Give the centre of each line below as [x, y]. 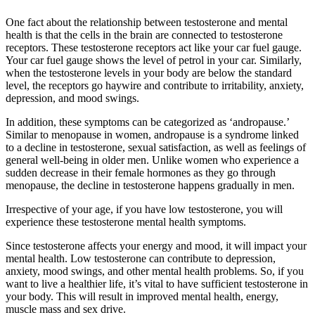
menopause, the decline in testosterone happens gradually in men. [150, 186]
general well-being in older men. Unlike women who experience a [152, 160]
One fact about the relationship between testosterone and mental [147, 22]
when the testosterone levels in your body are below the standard [149, 73]
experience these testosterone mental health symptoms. [126, 222]
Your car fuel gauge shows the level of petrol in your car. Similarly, [154, 60]
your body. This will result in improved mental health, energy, [142, 297]
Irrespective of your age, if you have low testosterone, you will [144, 210]
